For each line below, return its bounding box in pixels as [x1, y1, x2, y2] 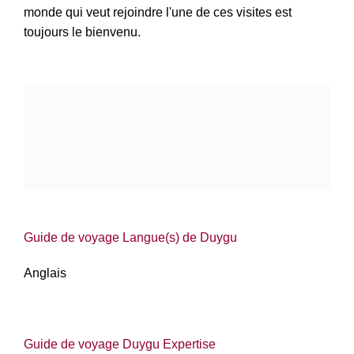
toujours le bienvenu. [24, 25, 141, 39]
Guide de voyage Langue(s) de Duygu [24, 231, 237, 245]
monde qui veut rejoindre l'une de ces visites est [24, 6, 292, 19]
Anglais [24, 266, 66, 281]
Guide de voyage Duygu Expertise [24, 337, 216, 352]
